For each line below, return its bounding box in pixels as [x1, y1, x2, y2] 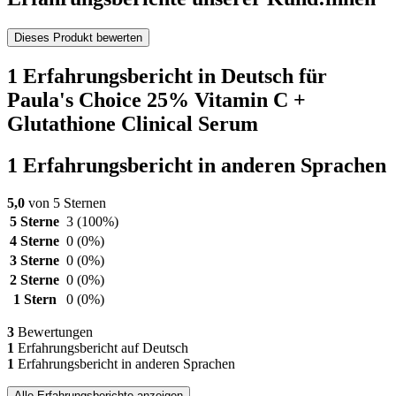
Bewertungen [14, 324, 93, 340]
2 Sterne [10, 272, 59, 288]
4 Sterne [10, 233, 59, 249]
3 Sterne [10, 253, 59, 269]
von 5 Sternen [25, 195, 106, 211]
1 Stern [12, 292, 57, 308]
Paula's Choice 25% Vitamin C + [7, 88, 306, 112]
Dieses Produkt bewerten [14, 31, 142, 45]
